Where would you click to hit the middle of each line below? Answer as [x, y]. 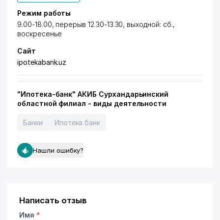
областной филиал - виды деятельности [92, 103]
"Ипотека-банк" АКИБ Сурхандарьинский [93, 94]
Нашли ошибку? [58, 150]
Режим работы [44, 13]
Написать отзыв [53, 200]
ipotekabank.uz [42, 62]
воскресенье [40, 34]
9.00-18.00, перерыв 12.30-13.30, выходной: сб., [96, 24]
